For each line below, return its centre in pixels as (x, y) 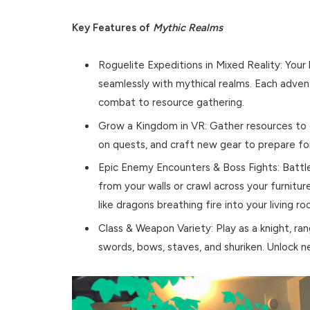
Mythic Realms (188, 27)
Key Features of (113, 27)
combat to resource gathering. (172, 102)
